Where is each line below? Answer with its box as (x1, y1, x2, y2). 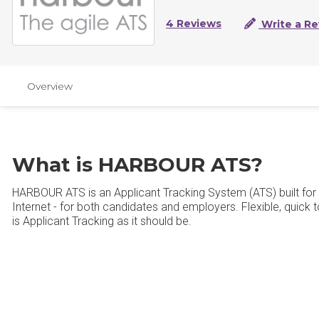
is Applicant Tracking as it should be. (12, 214, 192, 228)
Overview (27, 79, 73, 93)
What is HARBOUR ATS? (12, 152, 263, 177)
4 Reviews (166, 16, 221, 30)
